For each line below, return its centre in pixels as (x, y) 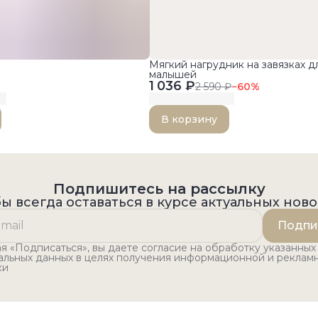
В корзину (189, 120)
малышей (172, 75)
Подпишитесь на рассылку (159, 189)
